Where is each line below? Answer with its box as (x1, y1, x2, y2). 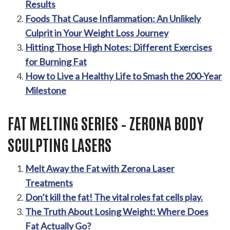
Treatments (25, 177, 73, 189)
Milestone (25, 85, 67, 97)
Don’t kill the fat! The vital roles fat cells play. (25, 191, 203, 203)
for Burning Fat (25, 56, 87, 68)
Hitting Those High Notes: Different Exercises (25, 42, 213, 53)
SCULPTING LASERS (8, 134, 111, 155)
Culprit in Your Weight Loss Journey (25, 27, 169, 39)
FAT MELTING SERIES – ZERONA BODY (8, 112, 203, 133)
